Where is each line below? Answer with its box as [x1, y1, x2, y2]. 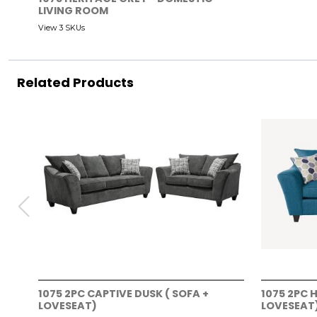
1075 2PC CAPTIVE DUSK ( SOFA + [38, 286, 209, 301]
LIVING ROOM [38, 3, 108, 18]
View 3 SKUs [38, 23, 85, 33]
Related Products [17, 73, 134, 91]
